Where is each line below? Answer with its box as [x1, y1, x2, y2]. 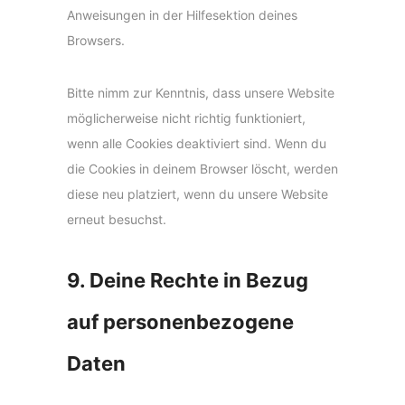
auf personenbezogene [67, 310, 294, 334]
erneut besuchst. [67, 212, 166, 228]
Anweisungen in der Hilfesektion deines [67, 7, 297, 24]
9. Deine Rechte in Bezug [67, 268, 308, 293]
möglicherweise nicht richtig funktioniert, [67, 110, 306, 127]
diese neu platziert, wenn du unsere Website [67, 186, 328, 202]
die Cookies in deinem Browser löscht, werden [67, 161, 338, 177]
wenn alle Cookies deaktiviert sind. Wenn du [67, 136, 326, 152]
